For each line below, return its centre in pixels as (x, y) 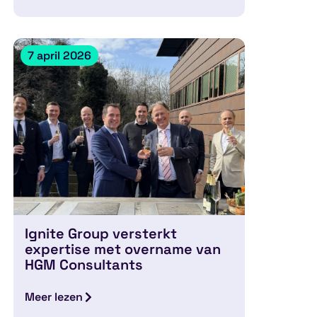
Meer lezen (54, 296)
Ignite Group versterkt (101, 233)
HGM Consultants (84, 264)
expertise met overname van (123, 249)
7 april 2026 (59, 56)
